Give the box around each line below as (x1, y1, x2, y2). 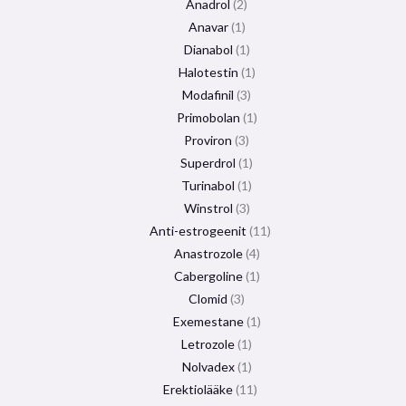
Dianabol (183, 41, 233, 57)
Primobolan (176, 109, 240, 125)
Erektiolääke (162, 381, 233, 397)
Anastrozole (173, 245, 243, 261)
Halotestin (178, 63, 238, 80)
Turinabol (181, 177, 235, 193)
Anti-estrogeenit (149, 222, 246, 238)
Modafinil (182, 86, 234, 102)
